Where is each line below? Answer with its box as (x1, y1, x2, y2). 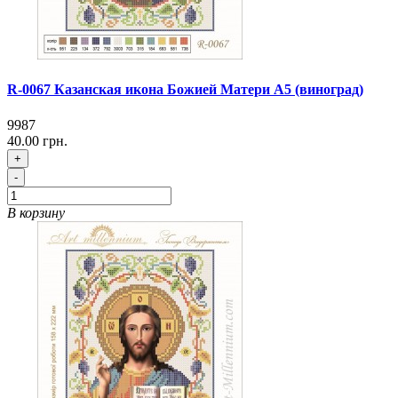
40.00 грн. (7, 132, 68, 148)
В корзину (7, 204, 65, 220)
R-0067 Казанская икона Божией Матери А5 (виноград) (7, 82, 363, 98)
